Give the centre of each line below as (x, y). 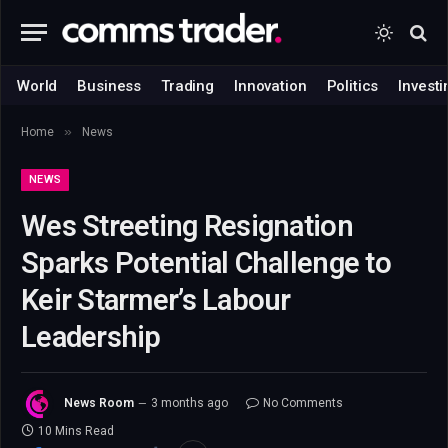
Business (109, 85)
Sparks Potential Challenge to (206, 263)
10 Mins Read (76, 431)
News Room (99, 403)
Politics (352, 85)
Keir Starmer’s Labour (156, 300)
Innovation (270, 85)
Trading (188, 85)
